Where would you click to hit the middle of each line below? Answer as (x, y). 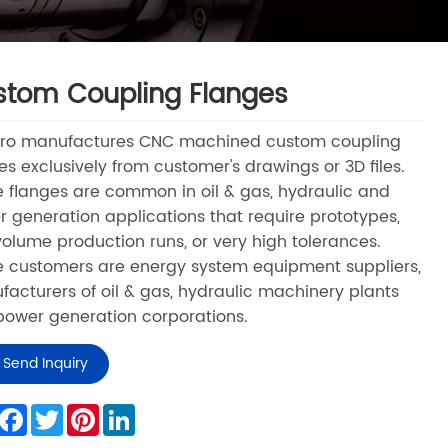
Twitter (89, 412)
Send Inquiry (45, 364)
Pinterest (133, 412)
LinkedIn (166, 412)
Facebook (65, 412)
